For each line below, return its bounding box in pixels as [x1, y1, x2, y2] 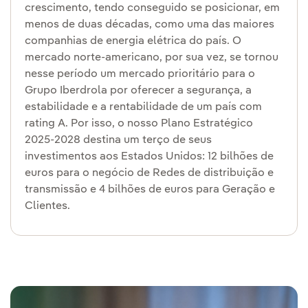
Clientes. [25, 201, 70, 212]
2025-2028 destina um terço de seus [25, 135, 212, 146]
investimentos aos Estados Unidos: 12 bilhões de [25, 151, 274, 162]
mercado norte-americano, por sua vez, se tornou [25, 52, 278, 63]
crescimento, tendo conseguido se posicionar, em [25, 3, 280, 14]
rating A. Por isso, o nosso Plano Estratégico [25, 118, 253, 129]
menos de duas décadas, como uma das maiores [25, 19, 274, 30]
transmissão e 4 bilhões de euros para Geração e [25, 184, 275, 195]
